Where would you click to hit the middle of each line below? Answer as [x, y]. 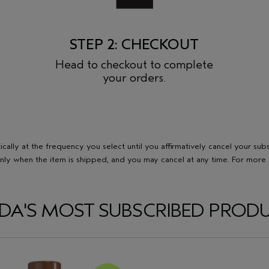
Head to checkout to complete [134, 65]
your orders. [134, 78]
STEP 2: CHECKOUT [134, 44]
